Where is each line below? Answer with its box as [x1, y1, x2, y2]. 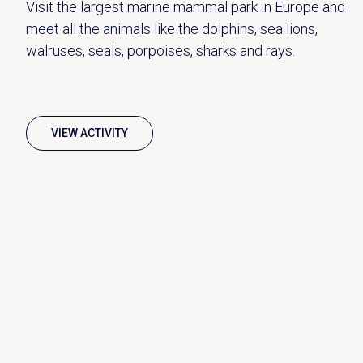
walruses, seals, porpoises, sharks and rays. [26, 41, 295, 59]
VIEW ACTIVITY [51, 126, 128, 139]
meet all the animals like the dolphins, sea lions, [26, 19, 318, 37]
